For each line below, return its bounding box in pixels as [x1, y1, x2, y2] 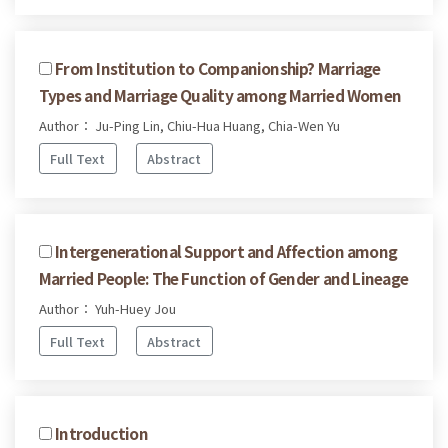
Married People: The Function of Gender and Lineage [39, 266, 409, 289]
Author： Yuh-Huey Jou [39, 298, 176, 318]
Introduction [55, 422, 148, 445]
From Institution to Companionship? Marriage [55, 57, 381, 80]
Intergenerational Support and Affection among [55, 239, 398, 262]
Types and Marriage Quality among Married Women [39, 84, 402, 107]
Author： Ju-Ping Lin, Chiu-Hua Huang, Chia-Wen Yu [39, 116, 340, 136]
